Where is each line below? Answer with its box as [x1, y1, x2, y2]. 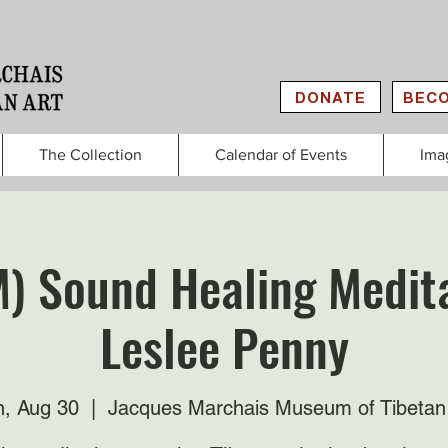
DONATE [295, 88, 366, 106]
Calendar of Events [215, 146, 347, 163]
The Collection [39, 146, 142, 163]
